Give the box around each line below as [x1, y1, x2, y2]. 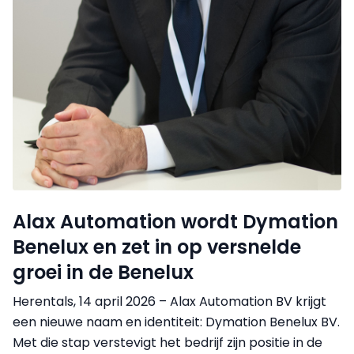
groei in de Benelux [13, 259, 194, 286]
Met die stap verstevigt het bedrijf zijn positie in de [13, 333, 322, 352]
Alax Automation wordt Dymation [13, 209, 338, 235]
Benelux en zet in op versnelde [13, 234, 301, 261]
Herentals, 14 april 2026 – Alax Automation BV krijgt [13, 292, 326, 311]
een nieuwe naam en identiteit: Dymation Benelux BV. [13, 313, 340, 332]
